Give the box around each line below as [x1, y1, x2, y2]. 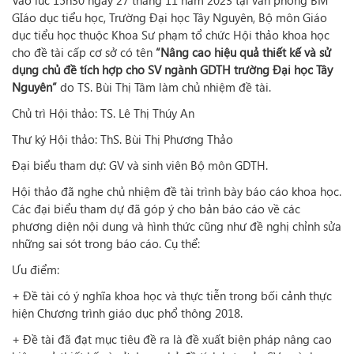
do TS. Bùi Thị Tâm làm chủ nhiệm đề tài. [57, 79, 271, 95]
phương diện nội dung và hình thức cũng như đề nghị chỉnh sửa [12, 218, 341, 234]
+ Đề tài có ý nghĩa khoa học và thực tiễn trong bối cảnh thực [12, 288, 332, 303]
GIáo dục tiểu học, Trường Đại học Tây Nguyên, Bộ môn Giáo [12, 9, 327, 25]
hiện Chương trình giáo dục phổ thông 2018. [12, 305, 243, 321]
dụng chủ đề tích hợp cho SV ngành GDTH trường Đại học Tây [12, 62, 333, 77]
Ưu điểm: [12, 262, 59, 277]
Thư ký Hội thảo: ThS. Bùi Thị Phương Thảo [12, 131, 233, 147]
